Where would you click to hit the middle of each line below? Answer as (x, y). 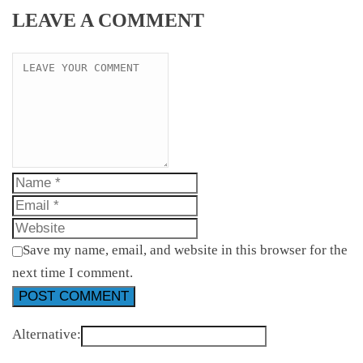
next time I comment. (73, 273)
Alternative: (47, 335)
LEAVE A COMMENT (108, 21)
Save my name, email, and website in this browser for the (185, 250)
